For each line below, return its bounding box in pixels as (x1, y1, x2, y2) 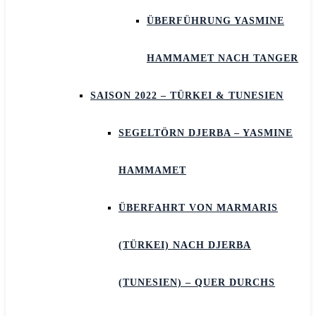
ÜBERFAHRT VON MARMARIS (119, 202, 278, 213)
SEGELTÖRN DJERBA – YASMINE (119, 128, 293, 138)
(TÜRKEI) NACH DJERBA (119, 240, 251, 250)
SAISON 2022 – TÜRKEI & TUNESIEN (90, 90, 284, 101)
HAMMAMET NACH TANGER (147, 53, 298, 63)
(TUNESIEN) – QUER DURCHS (119, 277, 275, 288)
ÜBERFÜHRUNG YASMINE (147, 16, 284, 26)
